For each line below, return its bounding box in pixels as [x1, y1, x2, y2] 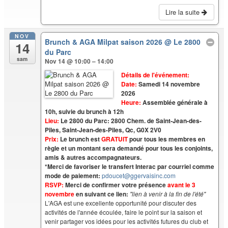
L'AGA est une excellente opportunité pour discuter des [45, 198, 197, 207]
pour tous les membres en [128, 134, 206, 144]
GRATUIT [101, 134, 128, 144]
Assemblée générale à [140, 97, 208, 107]
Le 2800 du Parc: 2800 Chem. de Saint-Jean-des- [59, 116, 202, 125]
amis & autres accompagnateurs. [45, 152, 142, 162]
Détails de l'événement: [121, 70, 189, 79]
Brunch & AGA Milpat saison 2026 [45, 36, 165, 47]
